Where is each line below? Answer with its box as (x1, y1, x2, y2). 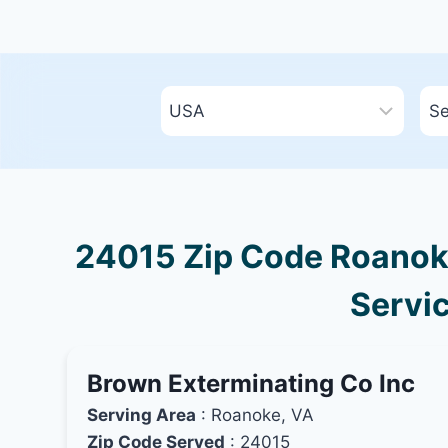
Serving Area (87, 405, 197, 425)
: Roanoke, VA (196, 405, 315, 425)
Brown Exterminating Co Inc (87, 369, 416, 398)
